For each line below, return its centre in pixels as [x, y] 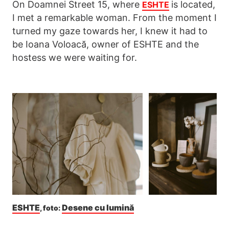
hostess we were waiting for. [75, 58]
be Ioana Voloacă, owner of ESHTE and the [106, 44]
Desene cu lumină [98, 208]
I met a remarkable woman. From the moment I [114, 18]
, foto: [51, 208]
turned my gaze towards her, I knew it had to [110, 31]
